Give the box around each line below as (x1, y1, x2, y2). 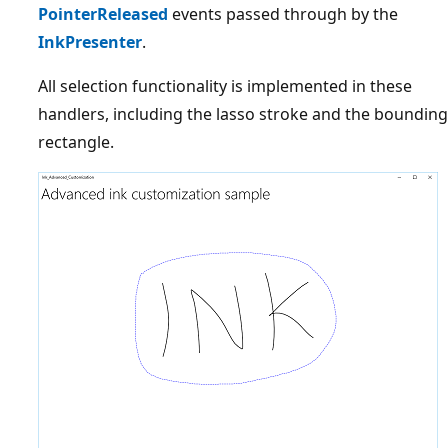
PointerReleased (38, 3, 168, 26)
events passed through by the (168, 3, 398, 26)
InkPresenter (38, 31, 142, 54)
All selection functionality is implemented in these (38, 75, 412, 98)
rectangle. (38, 131, 114, 154)
